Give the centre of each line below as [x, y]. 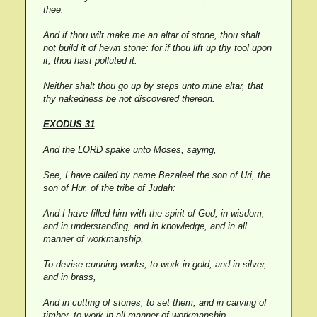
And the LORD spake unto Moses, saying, [129, 150]
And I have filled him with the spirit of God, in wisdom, [154, 213]
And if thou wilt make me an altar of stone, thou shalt [151, 35]
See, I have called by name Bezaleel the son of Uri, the [156, 175]
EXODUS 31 [69, 124]
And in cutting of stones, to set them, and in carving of [155, 302]
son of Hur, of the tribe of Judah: [109, 188]
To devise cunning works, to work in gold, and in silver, [155, 264]
